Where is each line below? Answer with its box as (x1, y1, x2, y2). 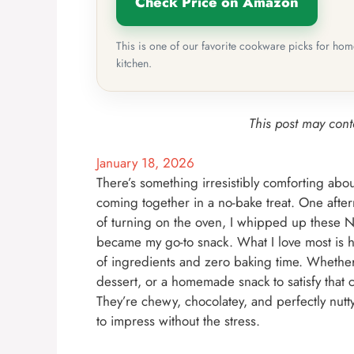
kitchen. (116, 55, 152, 71)
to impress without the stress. (96, 311, 260, 331)
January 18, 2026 (96, 153, 194, 173)
